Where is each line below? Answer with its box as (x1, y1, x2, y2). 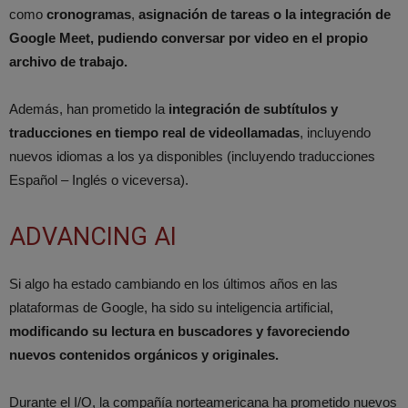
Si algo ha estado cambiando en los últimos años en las (9, 275, 338, 291)
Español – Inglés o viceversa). (9, 171, 189, 188)
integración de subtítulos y (168, 100, 338, 117)
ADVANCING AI (9, 221, 177, 251)
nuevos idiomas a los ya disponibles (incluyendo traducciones (9, 148, 375, 164)
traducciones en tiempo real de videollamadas (9, 124, 300, 140)
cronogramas (46, 5, 131, 22)
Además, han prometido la (9, 100, 168, 117)
